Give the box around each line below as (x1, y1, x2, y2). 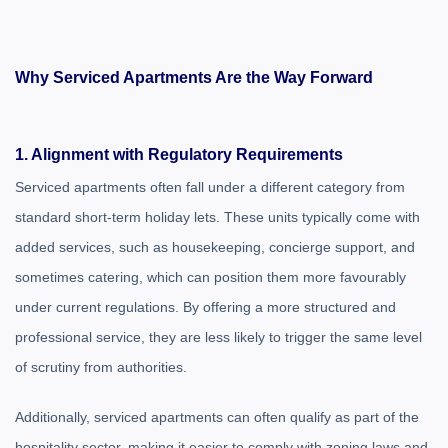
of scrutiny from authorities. (15, 359, 187, 375)
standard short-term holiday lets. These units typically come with (15, 209, 420, 225)
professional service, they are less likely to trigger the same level (15, 329, 422, 345)
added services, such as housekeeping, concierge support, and (15, 239, 415, 255)
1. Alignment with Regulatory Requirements (15, 146, 343, 163)
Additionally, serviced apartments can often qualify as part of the (15, 409, 419, 425)
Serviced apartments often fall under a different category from (15, 179, 405, 195)
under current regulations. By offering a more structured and (15, 299, 396, 315)
